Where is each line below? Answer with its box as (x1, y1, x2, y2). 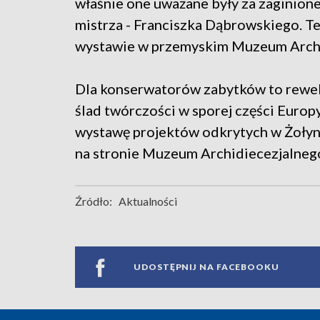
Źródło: (75, 194, 112, 208)
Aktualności (119, 194, 177, 208)
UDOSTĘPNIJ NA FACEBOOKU (134, 261, 279, 273)
